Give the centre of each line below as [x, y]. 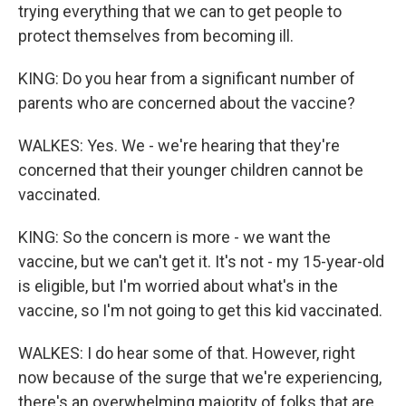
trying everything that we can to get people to [180, 11]
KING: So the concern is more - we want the [174, 237]
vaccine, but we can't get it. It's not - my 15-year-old [201, 261]
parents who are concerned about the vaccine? [187, 103]
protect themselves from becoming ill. [156, 36]
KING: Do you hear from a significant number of [187, 78]
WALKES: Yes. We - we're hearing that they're [179, 145]
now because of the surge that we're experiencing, [200, 377]
